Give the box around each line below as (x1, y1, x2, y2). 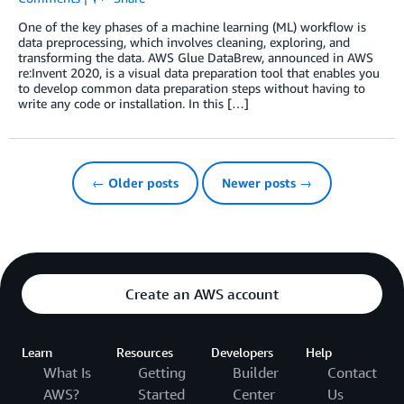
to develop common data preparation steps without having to (18, 79, 365, 96)
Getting (138, 363, 186, 381)
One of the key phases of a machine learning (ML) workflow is (18, 18, 366, 34)
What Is (43, 363, 91, 381)
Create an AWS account (125, 284, 279, 303)
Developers (211, 344, 273, 360)
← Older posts (92, 174, 179, 190)
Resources (116, 344, 173, 360)
